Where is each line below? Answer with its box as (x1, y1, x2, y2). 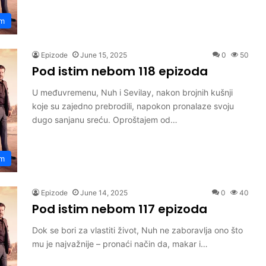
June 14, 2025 (80, 188, 128, 197)
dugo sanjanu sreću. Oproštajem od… (32, 115, 178, 125)
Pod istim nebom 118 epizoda (32, 63, 208, 80)
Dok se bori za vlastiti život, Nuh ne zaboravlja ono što (32, 225, 243, 235)
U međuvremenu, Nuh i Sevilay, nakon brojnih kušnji (32, 87, 233, 97)
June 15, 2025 (80, 50, 127, 59)
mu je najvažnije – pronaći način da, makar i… (32, 239, 208, 249)
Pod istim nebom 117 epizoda (32, 201, 207, 217)
